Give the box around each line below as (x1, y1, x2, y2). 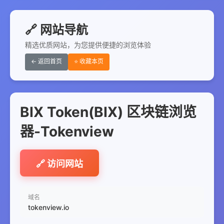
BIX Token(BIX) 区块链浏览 (20, 103, 196, 120)
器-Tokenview (20, 123, 114, 140)
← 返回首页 (31, 57, 62, 65)
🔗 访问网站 (36, 158, 83, 169)
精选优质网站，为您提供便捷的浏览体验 (25, 40, 151, 49)
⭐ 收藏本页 (74, 58, 103, 65)
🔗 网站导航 (25, 22, 88, 37)
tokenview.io (28, 203, 69, 211)
